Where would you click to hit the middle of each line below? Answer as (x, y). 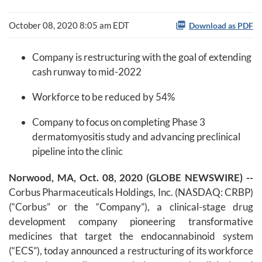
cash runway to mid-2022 (87, 72)
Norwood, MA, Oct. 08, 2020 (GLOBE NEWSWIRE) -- (131, 178)
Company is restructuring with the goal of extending (142, 57)
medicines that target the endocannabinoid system (131, 236)
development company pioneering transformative (131, 222)
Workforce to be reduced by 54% (104, 97)
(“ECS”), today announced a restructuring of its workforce (131, 251)
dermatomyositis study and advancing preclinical (136, 137)
